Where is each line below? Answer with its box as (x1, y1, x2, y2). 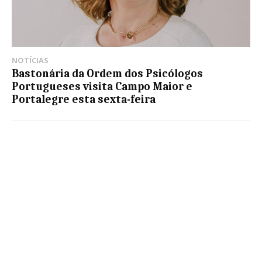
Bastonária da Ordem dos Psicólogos (12, 67, 203, 80)
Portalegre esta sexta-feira (12, 92, 156, 106)
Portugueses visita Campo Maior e (12, 80, 192, 93)
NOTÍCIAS (12, 54, 49, 65)
